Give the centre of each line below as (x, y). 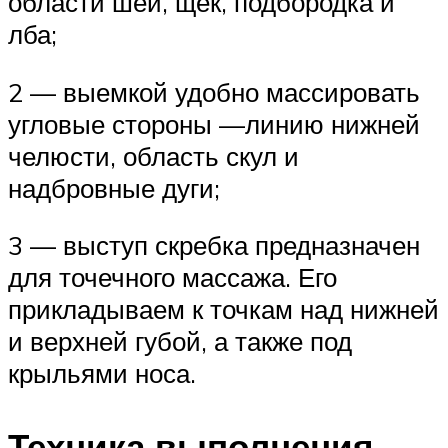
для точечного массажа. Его (172, 277)
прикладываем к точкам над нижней (223, 309)
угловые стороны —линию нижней (214, 123)
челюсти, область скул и (153, 155)
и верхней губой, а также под (180, 341)
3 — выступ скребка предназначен (214, 245)
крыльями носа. (102, 373)
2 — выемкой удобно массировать (214, 91)
